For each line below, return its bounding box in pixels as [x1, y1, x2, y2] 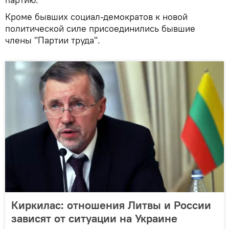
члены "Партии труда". [5, 34, 100, 46]
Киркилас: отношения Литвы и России [11, 198, 211, 212]
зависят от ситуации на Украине [11, 211, 177, 225]
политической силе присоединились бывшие [5, 22, 195, 34]
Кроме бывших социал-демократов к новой [5, 11, 188, 22]
